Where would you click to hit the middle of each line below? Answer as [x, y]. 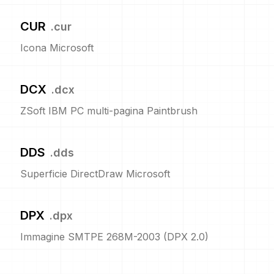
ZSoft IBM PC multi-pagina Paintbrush [109, 111]
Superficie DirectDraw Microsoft [95, 174]
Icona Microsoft [57, 48]
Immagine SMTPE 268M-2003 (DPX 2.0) [114, 237]
